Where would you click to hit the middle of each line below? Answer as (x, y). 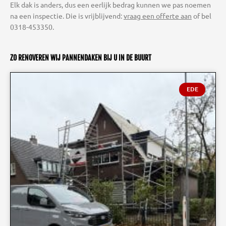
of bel (202, 16)
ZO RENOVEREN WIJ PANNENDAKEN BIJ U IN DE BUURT (81, 58)
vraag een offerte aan (158, 16)
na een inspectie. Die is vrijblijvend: (67, 16)
